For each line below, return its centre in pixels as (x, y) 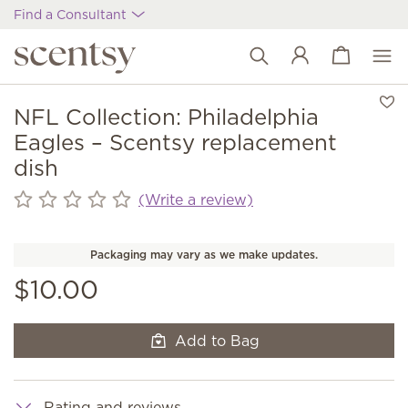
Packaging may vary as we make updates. (204, 255)
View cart (344, 56)
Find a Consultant (72, 14)
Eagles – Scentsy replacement (175, 142)
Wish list (341, 66)
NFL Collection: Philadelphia (166, 117)
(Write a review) (196, 199)
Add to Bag (217, 341)
